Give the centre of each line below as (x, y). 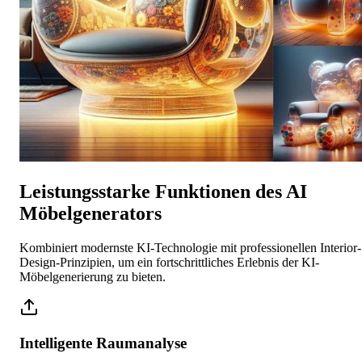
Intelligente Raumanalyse (103, 343)
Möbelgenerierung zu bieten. (93, 276)
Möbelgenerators (90, 213)
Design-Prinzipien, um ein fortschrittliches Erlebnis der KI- (169, 262)
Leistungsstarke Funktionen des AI (163, 191)
